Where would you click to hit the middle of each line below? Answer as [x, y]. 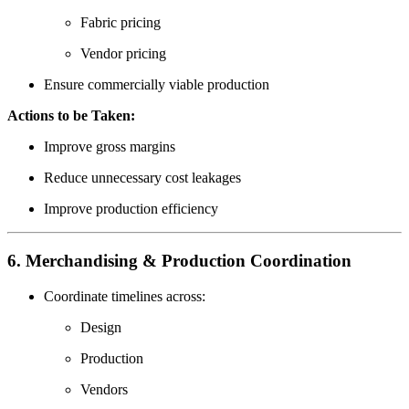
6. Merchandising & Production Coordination [179, 261]
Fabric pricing [121, 23]
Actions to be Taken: [71, 116]
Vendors [104, 389]
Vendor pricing [123, 54]
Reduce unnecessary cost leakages [142, 178]
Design [101, 327]
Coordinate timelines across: [125, 296]
